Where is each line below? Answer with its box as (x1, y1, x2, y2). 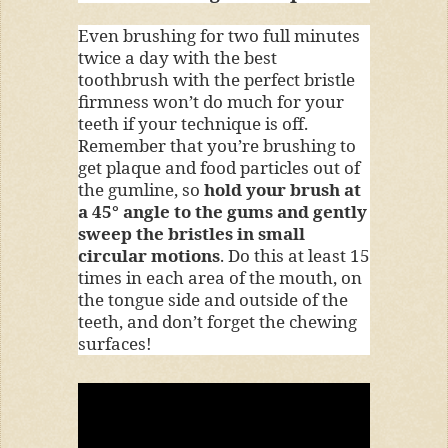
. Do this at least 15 (219, 243, 370, 267)
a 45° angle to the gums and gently (77, 199, 367, 223)
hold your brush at (203, 177, 361, 201)
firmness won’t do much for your (77, 89, 344, 113)
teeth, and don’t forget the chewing (77, 309, 357, 333)
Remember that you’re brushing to (77, 133, 356, 157)
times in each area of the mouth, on (77, 265, 362, 289)
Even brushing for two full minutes (77, 23, 360, 47)
